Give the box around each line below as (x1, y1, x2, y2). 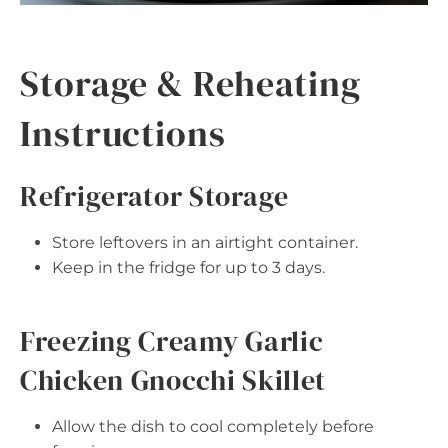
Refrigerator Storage (20, 176, 289, 215)
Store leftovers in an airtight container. (52, 232, 358, 252)
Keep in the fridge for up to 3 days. (52, 257, 325, 277)
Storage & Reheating (20, 58, 362, 108)
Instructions (20, 108, 226, 158)
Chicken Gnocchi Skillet (20, 360, 327, 399)
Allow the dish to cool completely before (52, 416, 374, 436)
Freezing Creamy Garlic (20, 321, 324, 360)
